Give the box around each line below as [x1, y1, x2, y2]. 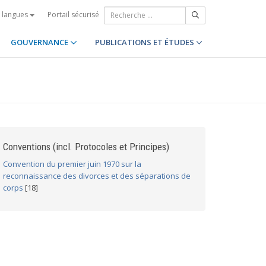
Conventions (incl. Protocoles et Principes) [3, 141, 169, 153]
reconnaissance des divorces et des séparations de [3, 170, 191, 181]
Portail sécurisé [47, 9, 99, 20]
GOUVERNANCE [11, 37, 71, 47]
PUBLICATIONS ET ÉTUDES [94, 37, 196, 47]
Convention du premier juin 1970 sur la [3, 159, 141, 169]
